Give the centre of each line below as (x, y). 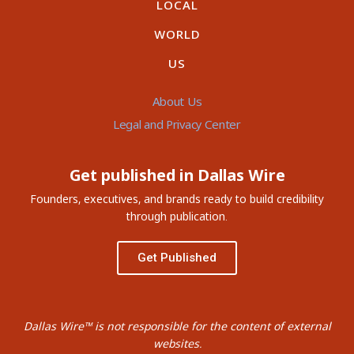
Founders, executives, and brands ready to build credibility (177, 199)
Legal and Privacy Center (177, 124)
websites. (177, 344)
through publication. (177, 217)
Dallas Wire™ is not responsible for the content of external (177, 326)
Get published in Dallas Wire (177, 175)
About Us (177, 102)
